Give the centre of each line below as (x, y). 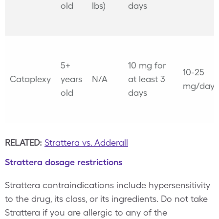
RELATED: (25, 142)
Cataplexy (30, 79)
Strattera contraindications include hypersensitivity (108, 185)
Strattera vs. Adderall (86, 142)
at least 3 (147, 79)
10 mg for (147, 65)
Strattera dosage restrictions (64, 162)
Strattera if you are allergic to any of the (86, 212)
